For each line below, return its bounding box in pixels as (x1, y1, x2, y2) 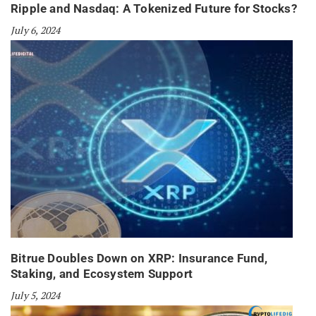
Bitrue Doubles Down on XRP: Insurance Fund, (11, 251, 268, 266)
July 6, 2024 (11, 23, 61, 37)
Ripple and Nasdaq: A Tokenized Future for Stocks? (11, 1, 297, 16)
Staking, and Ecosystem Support (11, 267, 193, 281)
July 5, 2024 (11, 288, 61, 303)
